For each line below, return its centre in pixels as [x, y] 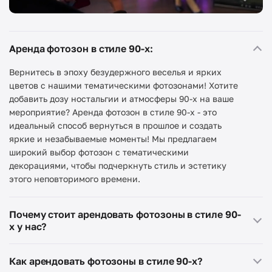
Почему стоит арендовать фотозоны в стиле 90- [125, 215]
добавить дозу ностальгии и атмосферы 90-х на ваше [121, 99]
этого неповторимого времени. [76, 179]
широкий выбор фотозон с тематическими [99, 152]
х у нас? [28, 227]
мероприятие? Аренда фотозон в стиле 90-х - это [113, 112]
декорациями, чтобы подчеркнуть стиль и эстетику [118, 166]
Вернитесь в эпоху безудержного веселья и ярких [115, 72]
